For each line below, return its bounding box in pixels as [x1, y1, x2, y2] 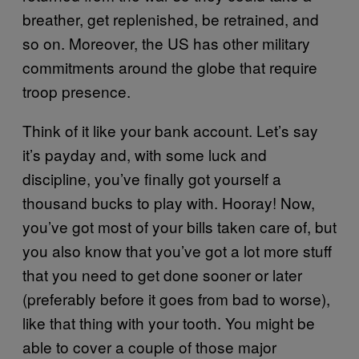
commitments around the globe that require [22, 55, 317, 78]
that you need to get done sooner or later [22, 263, 302, 285]
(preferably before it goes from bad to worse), [22, 287, 330, 309]
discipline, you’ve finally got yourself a [22, 167, 281, 189]
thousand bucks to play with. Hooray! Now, [22, 191, 315, 213]
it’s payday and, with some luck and [22, 143, 267, 165]
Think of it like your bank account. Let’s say [22, 119, 318, 141]
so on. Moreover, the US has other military [22, 31, 310, 54]
